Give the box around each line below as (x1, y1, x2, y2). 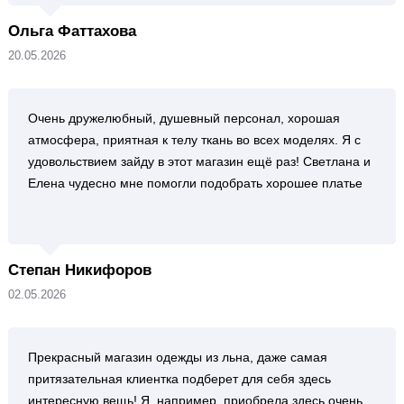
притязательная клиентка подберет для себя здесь (27, 372, 331, 386)
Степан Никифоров (7, 262, 151, 279)
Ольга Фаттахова (7, 23, 136, 40)
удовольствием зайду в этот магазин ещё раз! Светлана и (27, 154, 371, 169)
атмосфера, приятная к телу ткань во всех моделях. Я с (27, 133, 361, 147)
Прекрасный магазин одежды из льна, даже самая (27, 350, 327, 364)
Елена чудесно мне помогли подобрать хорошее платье (27, 176, 363, 190)
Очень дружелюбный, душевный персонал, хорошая (27, 111, 340, 125)
